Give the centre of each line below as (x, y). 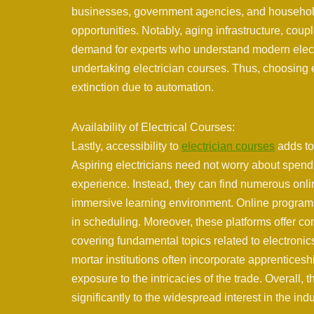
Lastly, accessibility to (127, 146)
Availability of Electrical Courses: (153, 128)
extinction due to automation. (143, 88)
